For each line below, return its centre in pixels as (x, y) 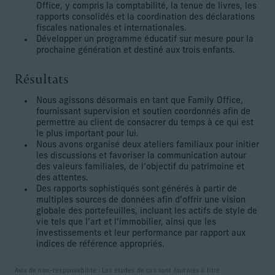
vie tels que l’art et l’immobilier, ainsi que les (126, 223)
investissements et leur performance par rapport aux (141, 234)
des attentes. (63, 178)
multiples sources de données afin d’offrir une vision (141, 200)
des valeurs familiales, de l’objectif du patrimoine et (140, 167)
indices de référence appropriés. (100, 245)
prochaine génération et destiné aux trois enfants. (136, 51)
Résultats (42, 79)
